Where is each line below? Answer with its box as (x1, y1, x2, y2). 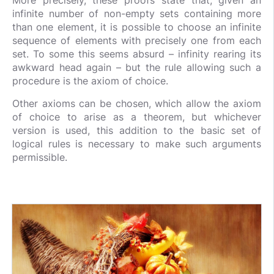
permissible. (12, 151, 67, 163)
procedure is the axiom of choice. (12, 75, 168, 87)
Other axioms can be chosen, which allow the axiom (12, 97, 261, 109)
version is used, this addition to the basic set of (12, 124, 261, 136)
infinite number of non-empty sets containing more (12, 7, 261, 20)
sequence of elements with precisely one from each (12, 34, 261, 46)
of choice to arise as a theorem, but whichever (12, 111, 261, 123)
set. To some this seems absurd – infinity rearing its (12, 48, 261, 60)
